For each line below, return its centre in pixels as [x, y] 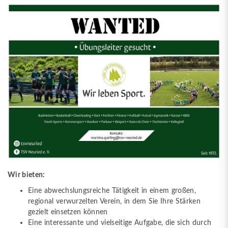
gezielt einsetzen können [68, 212]
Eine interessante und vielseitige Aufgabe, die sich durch [120, 222]
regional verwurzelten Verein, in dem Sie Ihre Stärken [114, 201]
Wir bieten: [27, 175]
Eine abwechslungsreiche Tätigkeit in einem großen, [112, 190]
